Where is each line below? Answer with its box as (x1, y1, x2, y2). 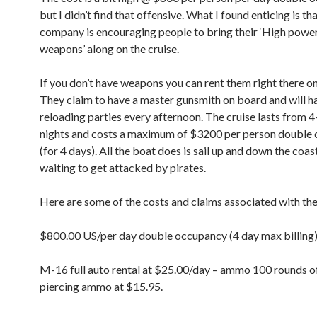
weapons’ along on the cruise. (40, 42, 179, 55)
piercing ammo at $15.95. (40, 279, 163, 293)
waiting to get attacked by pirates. (40, 161, 206, 174)
